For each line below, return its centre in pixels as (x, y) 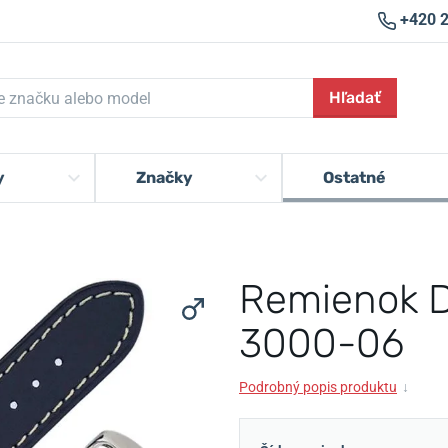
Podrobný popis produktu (318, 387)
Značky (164, 177)
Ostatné (354, 177)
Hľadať (355, 97)
